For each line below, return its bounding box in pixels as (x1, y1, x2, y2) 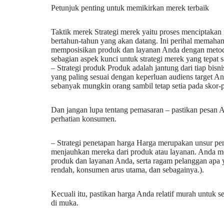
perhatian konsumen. (51, 114, 116, 123)
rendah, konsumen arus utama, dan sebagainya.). (51, 165, 204, 174)
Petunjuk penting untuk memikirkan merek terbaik (51, 3, 209, 12)
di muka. (51, 198, 78, 207)
